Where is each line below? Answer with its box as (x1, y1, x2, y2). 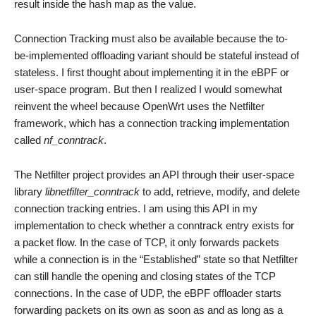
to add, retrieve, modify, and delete (142, 186, 300, 197)
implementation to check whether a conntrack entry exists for (14, 219, 294, 231)
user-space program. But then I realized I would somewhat (14, 83, 282, 95)
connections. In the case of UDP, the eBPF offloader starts (14, 287, 281, 299)
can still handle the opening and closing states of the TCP (14, 270, 276, 282)
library (14, 186, 45, 197)
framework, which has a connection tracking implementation (14, 117, 289, 129)
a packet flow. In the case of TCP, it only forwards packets (14, 236, 279, 248)
